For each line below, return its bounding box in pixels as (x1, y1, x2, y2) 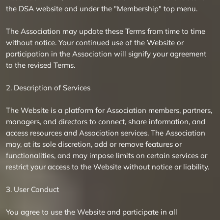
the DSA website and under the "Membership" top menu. (6, 4, 197, 13)
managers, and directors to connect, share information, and (6, 117, 205, 126)
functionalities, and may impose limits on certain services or (6, 151, 207, 160)
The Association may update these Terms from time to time (6, 27, 205, 36)
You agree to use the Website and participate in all (6, 207, 177, 217)
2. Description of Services (6, 83, 90, 92)
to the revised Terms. (6, 60, 75, 70)
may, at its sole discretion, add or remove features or (6, 139, 182, 149)
